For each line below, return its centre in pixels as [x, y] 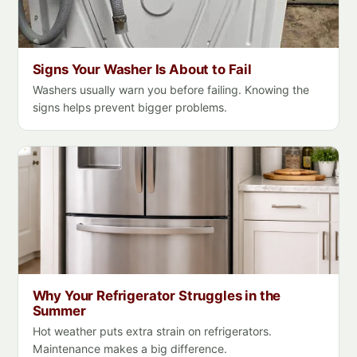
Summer [59, 310]
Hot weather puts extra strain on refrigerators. [152, 331]
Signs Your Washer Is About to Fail [142, 69]
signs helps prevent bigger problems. [129, 107]
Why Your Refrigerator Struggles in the [157, 295]
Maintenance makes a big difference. [129, 348]
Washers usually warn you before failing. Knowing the [171, 89]
